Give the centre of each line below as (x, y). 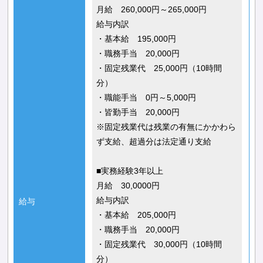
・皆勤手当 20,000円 (138, 112)
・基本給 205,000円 (136, 215)
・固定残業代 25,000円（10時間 (159, 68)
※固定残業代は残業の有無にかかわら (166, 127)
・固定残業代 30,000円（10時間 (159, 244)
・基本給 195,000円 (136, 38)
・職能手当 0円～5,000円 (146, 97)
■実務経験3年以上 (134, 171)
